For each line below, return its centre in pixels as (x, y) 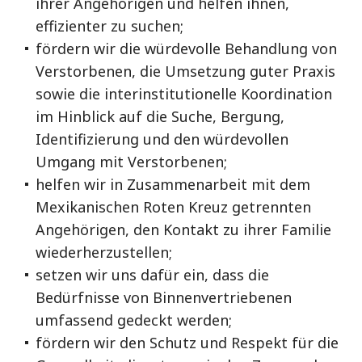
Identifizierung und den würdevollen (162, 139)
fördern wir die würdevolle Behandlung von (186, 48)
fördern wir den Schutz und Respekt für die (187, 343)
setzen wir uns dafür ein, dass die (152, 275)
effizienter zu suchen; (109, 26)
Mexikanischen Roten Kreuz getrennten (173, 207)
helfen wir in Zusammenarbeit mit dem (173, 184)
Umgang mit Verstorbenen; (131, 162)
